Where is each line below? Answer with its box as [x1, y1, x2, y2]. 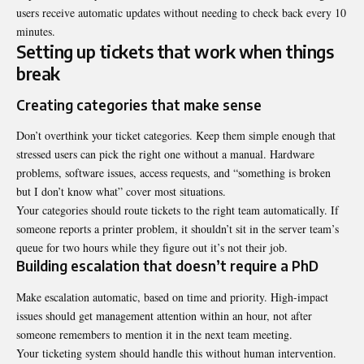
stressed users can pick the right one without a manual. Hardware [16, 146, 314, 162]
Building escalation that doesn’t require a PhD [16, 257, 318, 275]
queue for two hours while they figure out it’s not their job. [16, 240, 288, 256]
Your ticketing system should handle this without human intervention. [16, 344, 336, 361]
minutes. [16, 23, 55, 39]
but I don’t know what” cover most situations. [16, 184, 226, 200]
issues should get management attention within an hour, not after [16, 307, 312, 323]
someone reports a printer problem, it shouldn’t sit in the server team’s [16, 221, 339, 237]
